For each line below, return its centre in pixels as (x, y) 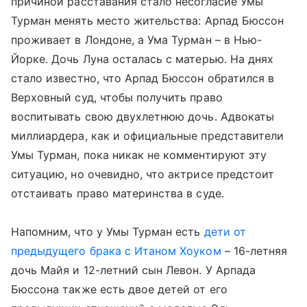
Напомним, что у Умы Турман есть (108, 232)
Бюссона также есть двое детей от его (119, 289)
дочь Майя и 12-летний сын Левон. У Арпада (133, 270)
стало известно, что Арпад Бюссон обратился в (143, 78)
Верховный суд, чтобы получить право (117, 97)
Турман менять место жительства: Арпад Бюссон (148, 21)
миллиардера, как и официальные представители (148, 136)
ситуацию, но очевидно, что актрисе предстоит (143, 174)
